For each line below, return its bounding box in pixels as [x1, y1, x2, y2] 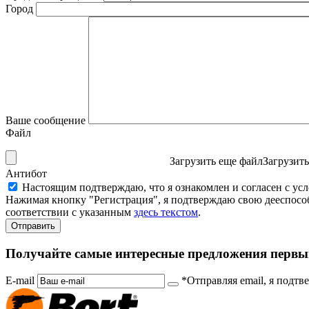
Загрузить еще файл [170, 154, 263, 167]
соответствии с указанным [6, 206, 134, 218]
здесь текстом [134, 206, 198, 218]
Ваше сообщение [6, 114, 86, 126]
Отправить [11, 220, 55, 231]
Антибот [6, 167, 47, 179]
